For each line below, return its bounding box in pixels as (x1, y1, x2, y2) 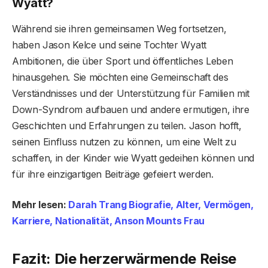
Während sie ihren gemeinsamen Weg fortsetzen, (12, 22, 227, 35)
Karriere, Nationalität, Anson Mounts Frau (12, 214, 205, 227)
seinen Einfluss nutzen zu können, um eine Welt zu (12, 135, 236, 148)
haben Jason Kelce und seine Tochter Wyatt (12, 38, 206, 51)
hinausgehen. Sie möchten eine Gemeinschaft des (12, 71, 229, 83)
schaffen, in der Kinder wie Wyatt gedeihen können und (12, 151, 255, 164)
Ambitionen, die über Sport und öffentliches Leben (12, 54, 233, 67)
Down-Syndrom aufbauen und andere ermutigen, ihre (12, 103, 249, 115)
